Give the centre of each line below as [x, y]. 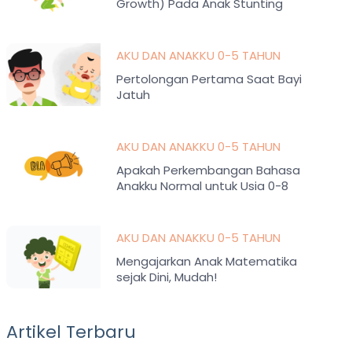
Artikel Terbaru [71, 332]
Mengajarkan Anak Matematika [207, 261]
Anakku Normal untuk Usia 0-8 [203, 186]
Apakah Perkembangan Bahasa [209, 170]
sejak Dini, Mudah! [167, 277]
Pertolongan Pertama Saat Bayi [209, 79]
